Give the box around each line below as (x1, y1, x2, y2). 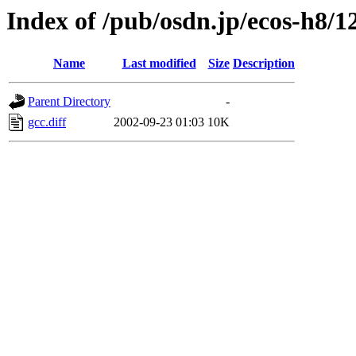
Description (233, 56, 295, 71)
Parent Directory (28, 95, 110, 109)
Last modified (122, 56, 196, 71)
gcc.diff (28, 115, 66, 130)
